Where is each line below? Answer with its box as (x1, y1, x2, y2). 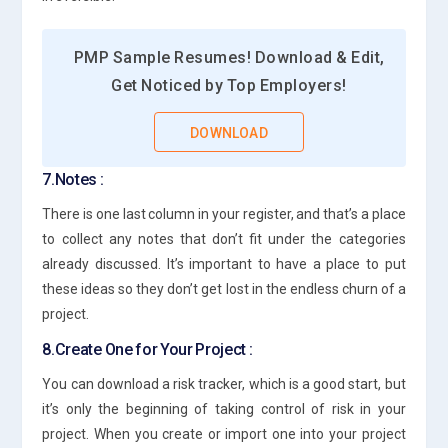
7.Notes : (42, 169, 104, 189)
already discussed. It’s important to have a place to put (42, 255, 406, 272)
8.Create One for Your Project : (42, 339, 253, 359)
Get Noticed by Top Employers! (111, 75, 347, 95)
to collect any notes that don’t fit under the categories (42, 230, 406, 247)
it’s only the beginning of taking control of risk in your (42, 400, 406, 417)
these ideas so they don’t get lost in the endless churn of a (42, 280, 406, 297)
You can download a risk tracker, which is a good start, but (42, 375, 406, 392)
